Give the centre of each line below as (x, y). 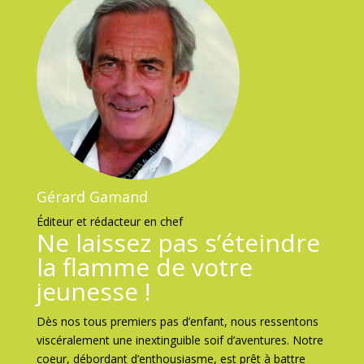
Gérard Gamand (92, 197)
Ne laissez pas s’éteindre (178, 243)
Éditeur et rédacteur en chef (109, 221)
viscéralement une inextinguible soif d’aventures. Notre (180, 340)
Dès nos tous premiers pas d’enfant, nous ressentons (177, 321)
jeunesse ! (93, 291)
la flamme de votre (144, 267)
